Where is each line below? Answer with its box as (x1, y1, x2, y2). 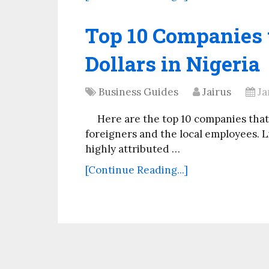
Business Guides (98, 85, 178, 98)
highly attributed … (85, 142, 180, 156)
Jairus (202, 85, 231, 98)
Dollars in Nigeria (85, 50, 260, 77)
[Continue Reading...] (85, 163, 188, 177)
